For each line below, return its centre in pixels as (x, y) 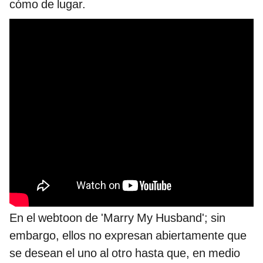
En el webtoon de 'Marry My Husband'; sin (117, 218)
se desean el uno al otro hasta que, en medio (125, 253)
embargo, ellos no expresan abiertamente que (128, 236)
